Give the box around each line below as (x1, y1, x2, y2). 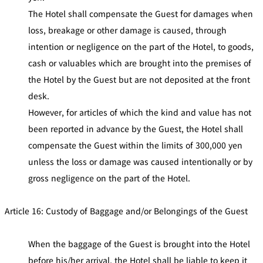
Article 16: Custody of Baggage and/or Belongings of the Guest (5, 204, 248, 217)
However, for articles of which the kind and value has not (28, 106, 251, 118)
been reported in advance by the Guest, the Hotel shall (28, 122, 243, 134)
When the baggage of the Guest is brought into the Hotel (28, 237, 250, 249)
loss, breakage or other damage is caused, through (28, 23, 227, 36)
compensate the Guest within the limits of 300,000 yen (28, 139, 242, 151)
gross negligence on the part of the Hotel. (28, 171, 190, 184)
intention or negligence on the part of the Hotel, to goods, (28, 40, 254, 52)
